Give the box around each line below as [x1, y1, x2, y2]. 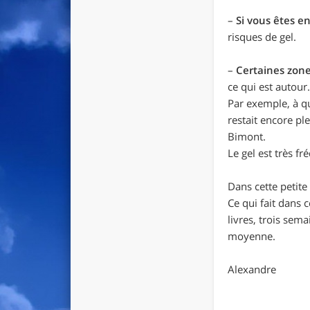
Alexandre [228, 262, 277, 276]
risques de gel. [228, 29, 297, 44]
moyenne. [228, 228, 276, 243]
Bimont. [228, 129, 266, 143]
